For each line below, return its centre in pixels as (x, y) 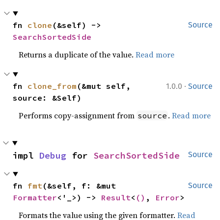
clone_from (52, 86)
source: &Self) (47, 98)
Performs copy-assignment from (78, 115)
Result (116, 197)
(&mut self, (104, 86)
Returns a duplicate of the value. (77, 55)
